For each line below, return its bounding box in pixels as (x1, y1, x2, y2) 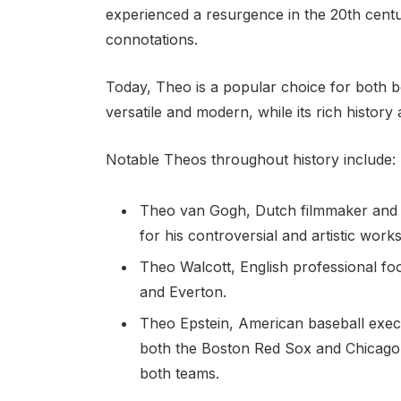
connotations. (105, 30, 198, 49)
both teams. (139, 363, 219, 382)
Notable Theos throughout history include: (105, 149, 396, 168)
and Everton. (139, 282, 226, 301)
